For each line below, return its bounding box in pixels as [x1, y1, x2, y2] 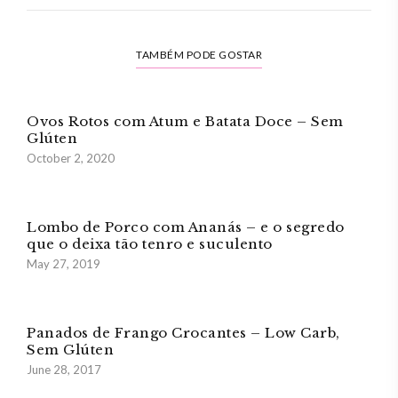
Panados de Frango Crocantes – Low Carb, [27, 324, 340, 341]
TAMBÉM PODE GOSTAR [136, 48, 262, 61]
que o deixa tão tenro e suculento [27, 235, 273, 252]
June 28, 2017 [27, 362, 101, 377]
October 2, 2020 [27, 151, 115, 165]
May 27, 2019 [27, 257, 100, 271]
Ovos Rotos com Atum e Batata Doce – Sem [27, 113, 344, 130]
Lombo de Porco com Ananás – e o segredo [27, 219, 345, 235]
